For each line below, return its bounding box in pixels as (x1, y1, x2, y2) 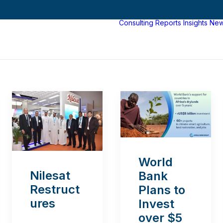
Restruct (30, 182, 80, 197)
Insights (183, 18, 208, 27)
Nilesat (30, 168, 70, 183)
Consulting (119, 18, 153, 27)
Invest (138, 197, 174, 212)
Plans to (138, 183, 185, 198)
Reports (155, 18, 181, 27)
